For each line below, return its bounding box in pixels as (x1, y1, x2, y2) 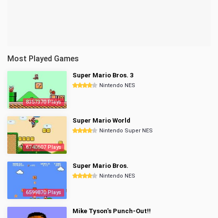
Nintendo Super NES (99, 127, 153, 134)
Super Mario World (73, 117, 130, 124)
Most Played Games (7, 54, 79, 63)
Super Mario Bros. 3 (73, 72, 133, 79)
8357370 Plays (26, 99, 61, 105)
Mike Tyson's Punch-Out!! (73, 207, 151, 215)
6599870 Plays (26, 189, 61, 196)
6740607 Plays (26, 144, 61, 150)
